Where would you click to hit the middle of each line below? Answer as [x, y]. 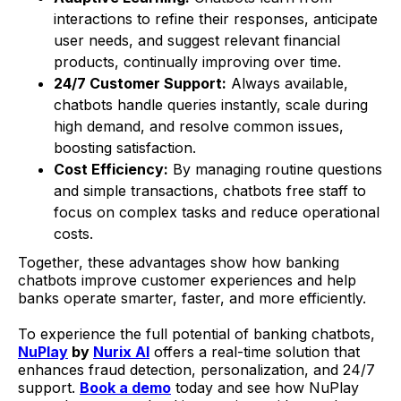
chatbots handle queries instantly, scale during [211, 105]
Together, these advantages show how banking [179, 263]
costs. [73, 234]
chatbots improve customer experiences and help [187, 281]
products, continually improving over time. [197, 62]
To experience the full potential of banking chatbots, [196, 334]
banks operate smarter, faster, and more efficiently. [192, 299]
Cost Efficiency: [111, 170]
